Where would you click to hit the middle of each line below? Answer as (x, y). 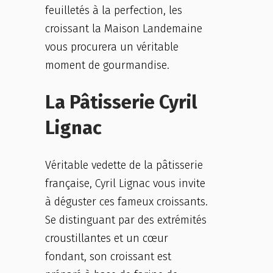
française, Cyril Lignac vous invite (125, 183)
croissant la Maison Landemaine (124, 29)
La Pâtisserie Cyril (121, 102)
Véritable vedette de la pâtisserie (124, 165)
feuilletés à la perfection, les (114, 10)
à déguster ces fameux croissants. (126, 202)
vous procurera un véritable (112, 47)
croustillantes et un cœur (107, 238)
